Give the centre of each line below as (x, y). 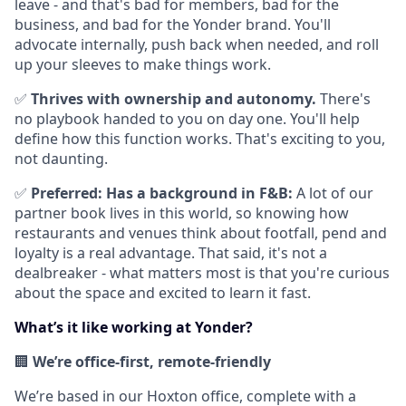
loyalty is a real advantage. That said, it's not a (171, 253)
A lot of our (333, 193)
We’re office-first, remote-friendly (152, 362)
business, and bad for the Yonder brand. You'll (173, 24)
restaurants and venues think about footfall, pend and (201, 233)
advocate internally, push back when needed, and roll (197, 44)
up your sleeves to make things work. (143, 64)
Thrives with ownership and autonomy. (174, 99)
